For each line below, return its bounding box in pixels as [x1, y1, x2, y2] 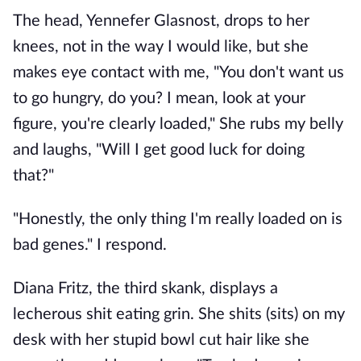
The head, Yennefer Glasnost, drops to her [13, 13, 309, 29]
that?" [13, 168, 54, 184]
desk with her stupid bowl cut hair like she [13, 332, 309, 348]
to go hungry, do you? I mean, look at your [13, 90, 305, 106]
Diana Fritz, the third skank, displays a [13, 280, 278, 297]
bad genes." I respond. [13, 237, 167, 253]
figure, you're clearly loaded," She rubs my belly [13, 116, 343, 132]
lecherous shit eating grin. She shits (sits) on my [13, 306, 345, 322]
